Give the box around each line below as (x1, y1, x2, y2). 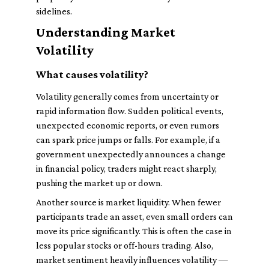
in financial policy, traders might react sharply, (36, 163, 217, 174)
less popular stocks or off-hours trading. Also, (36, 240, 213, 250)
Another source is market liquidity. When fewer (36, 197, 221, 207)
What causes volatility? (36, 68, 148, 80)
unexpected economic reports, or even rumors (36, 120, 219, 130)
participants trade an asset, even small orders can (36, 211, 233, 222)
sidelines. (36, 6, 72, 16)
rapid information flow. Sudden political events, (36, 106, 223, 116)
